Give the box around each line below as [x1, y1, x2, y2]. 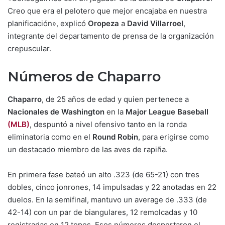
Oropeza [88, 19, 119, 28]
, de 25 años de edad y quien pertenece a [42, 94, 189, 104]
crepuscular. [8, 44, 51, 53]
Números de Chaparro [8, 68, 161, 85]
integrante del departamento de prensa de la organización [8, 31, 214, 41]
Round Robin [92, 132, 138, 142]
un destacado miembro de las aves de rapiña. [8, 144, 168, 154]
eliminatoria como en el [8, 132, 92, 142]
